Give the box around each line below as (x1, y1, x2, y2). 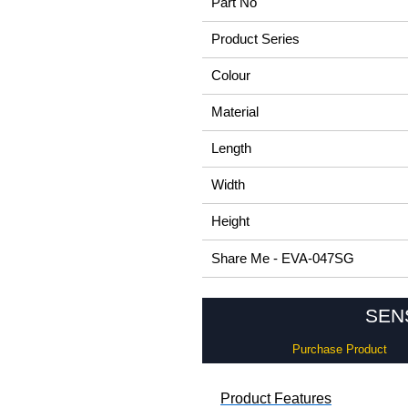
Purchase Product (291, 342, 387, 356)
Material (211, 105, 259, 119)
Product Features (220, 391, 331, 406)
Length (211, 141, 251, 156)
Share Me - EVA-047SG (211, 251, 354, 266)
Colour (211, 68, 250, 83)
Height (211, 214, 250, 229)
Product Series (211, 32, 300, 46)
